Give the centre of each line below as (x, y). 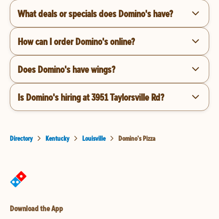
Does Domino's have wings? (66, 69)
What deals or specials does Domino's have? (95, 13)
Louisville (94, 138)
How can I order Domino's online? (76, 41)
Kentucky (57, 138)
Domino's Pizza (137, 138)
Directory (21, 138)
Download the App (36, 208)
